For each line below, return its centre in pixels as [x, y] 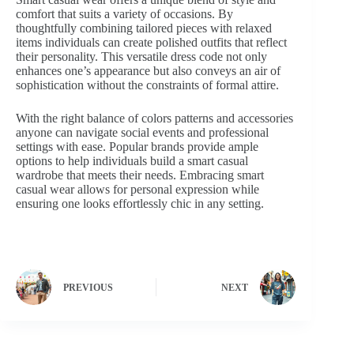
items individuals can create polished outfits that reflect [151, 42]
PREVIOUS [88, 288]
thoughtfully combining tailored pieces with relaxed [144, 28]
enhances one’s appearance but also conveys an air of [148, 70]
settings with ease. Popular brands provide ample [137, 146]
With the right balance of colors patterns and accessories [154, 118]
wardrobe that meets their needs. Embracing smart [140, 175]
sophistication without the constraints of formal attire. [147, 85]
